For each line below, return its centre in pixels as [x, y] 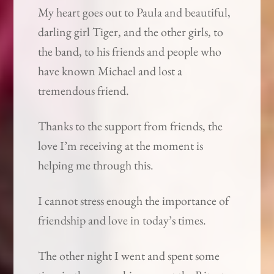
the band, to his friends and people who [130, 52]
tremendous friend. [84, 91]
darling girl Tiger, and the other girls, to [131, 32]
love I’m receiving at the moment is [121, 146]
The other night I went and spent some [129, 256]
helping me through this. [96, 165]
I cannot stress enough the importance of [134, 201]
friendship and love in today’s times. [122, 220]
